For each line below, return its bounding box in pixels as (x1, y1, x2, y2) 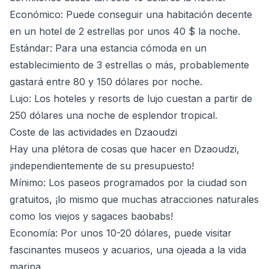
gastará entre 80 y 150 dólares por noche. (10, 75, 202, 88)
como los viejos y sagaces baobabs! (10, 210, 173, 222)
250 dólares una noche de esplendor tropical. (10, 109, 217, 121)
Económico (10, 8, 61, 20)
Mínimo (10, 176, 43, 189)
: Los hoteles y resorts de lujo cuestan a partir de (29, 92, 252, 104)
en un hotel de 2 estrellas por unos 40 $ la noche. (10, 25, 240, 37)
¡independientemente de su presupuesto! (10, 159, 194, 172)
